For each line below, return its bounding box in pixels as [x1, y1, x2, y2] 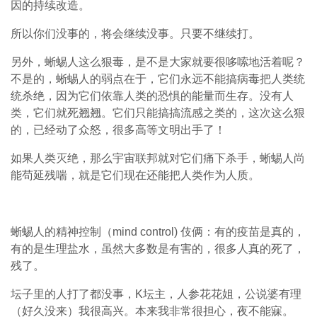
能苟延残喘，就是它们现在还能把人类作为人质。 [11, 169, 260, 182]
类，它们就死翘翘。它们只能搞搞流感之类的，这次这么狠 [11, 107, 305, 120]
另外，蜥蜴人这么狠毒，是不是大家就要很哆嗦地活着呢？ [11, 56, 305, 69]
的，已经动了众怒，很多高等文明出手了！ [11, 124, 226, 137]
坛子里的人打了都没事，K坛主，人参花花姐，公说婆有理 [11, 288, 301, 301]
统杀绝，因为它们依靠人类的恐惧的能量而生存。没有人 [11, 90, 294, 103]
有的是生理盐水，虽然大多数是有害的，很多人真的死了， [11, 243, 305, 255]
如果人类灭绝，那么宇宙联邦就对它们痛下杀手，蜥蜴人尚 [11, 152, 305, 165]
